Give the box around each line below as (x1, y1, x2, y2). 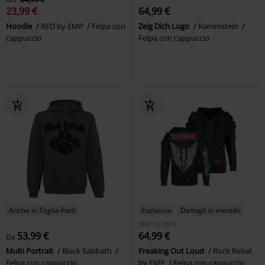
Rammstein (198, 20, 240, 31)
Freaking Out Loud (138, 245, 206, 256)
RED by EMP (41, 20, 85, 31)
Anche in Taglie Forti (9, 205, 76, 215)
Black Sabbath (62, 245, 114, 256)
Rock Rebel (213, 245, 251, 256)
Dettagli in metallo (180, 205, 241, 215)
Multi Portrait (6, 245, 55, 256)
